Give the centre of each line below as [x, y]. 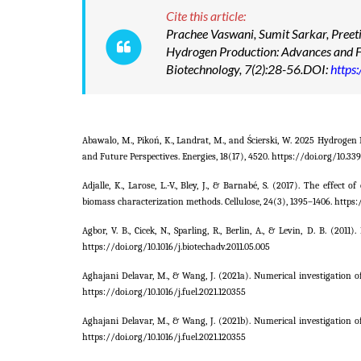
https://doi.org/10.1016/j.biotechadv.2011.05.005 [176, 247]
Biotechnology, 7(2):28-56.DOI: [248, 69]
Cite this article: [206, 16]
